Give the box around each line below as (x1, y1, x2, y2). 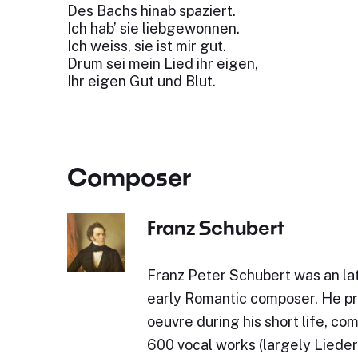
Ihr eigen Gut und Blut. (66, 73, 216, 89)
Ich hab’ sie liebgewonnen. (66, 20, 240, 37)
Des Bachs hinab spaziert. (66, 2, 236, 19)
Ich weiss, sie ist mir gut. (66, 38, 226, 54)
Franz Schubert (146, 216, 284, 239)
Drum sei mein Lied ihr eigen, (66, 55, 258, 72)
